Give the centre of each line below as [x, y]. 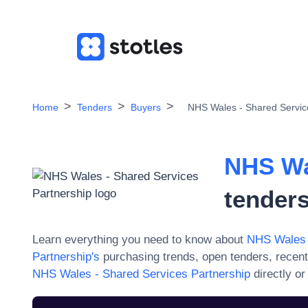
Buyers [146, 107]
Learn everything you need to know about [138, 240]
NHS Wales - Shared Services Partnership [141, 274]
